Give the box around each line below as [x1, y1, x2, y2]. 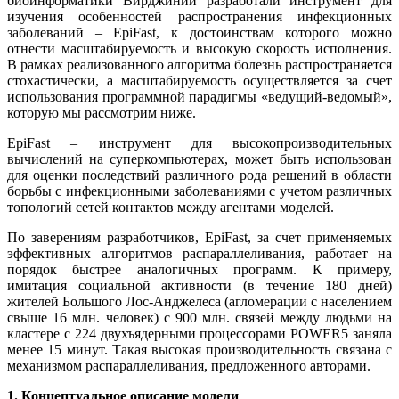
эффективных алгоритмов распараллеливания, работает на [7, 246, 392, 262]
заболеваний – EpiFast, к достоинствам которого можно [7, 25, 392, 41]
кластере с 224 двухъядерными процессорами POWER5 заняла [7, 326, 392, 342]
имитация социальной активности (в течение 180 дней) [7, 278, 392, 294]
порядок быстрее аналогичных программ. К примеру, [7, 262, 392, 278]
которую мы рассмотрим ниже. [7, 105, 196, 121]
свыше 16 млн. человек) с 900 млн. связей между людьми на [7, 310, 392, 326]
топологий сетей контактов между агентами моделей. [7, 199, 334, 216]
